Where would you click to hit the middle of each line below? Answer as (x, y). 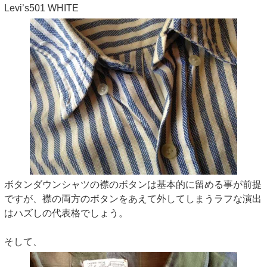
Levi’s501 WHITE (41, 8)
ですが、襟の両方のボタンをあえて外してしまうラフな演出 (133, 199)
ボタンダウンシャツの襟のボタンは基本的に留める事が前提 (133, 185)
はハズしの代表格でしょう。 (66, 213)
